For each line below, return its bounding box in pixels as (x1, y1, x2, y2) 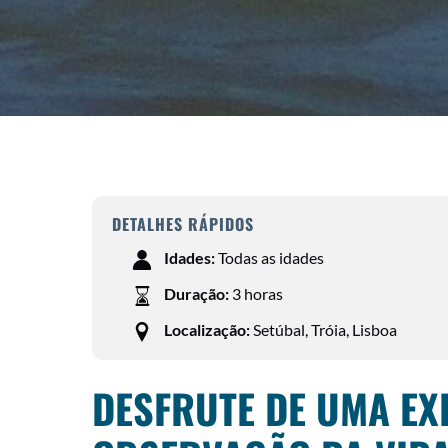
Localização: (164, 320, 250, 339)
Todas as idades (218, 248, 324, 267)
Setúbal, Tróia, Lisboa (253, 320, 397, 339)
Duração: (164, 284, 229, 303)
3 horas (232, 284, 283, 303)
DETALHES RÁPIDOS (112, 212, 254, 236)
